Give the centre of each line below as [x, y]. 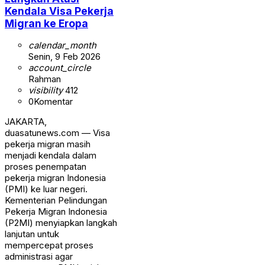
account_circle [60, 68]
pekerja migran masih [48, 144]
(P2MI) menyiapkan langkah [61, 223]
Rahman [45, 79]
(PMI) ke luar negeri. [46, 189]
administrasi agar [39, 257]
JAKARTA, [26, 122]
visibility [46, 91]
